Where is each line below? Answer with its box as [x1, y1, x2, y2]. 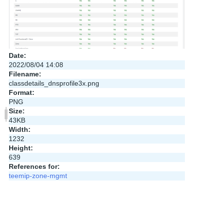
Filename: [8, 70, 41, 78]
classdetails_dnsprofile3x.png [8, 79, 99, 88]
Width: [8, 126, 31, 134]
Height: [8, 144, 33, 152]
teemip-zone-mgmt [8, 172, 67, 180]
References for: [8, 163, 60, 171]
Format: [8, 89, 35, 97]
